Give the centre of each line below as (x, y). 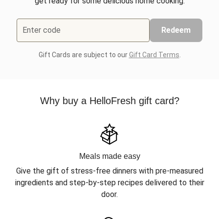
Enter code (42, 30)
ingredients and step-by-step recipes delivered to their (109, 183)
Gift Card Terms (154, 55)
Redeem (176, 30)
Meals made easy (109, 156)
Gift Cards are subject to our (84, 55)
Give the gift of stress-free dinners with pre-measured (109, 171)
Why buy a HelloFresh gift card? (109, 101)
